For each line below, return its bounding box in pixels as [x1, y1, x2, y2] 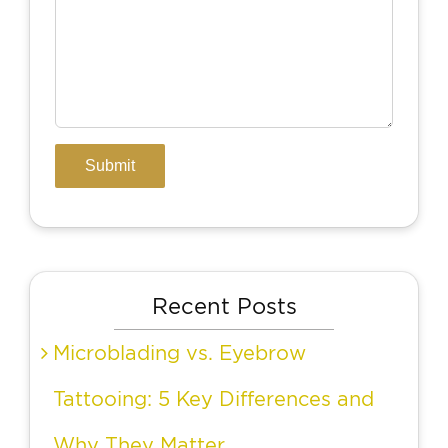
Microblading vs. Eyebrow [53, 341, 306, 365]
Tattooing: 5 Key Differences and [53, 387, 374, 411]
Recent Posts [151, 293, 297, 319]
